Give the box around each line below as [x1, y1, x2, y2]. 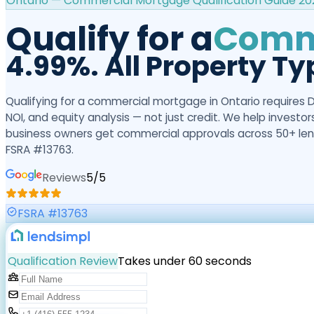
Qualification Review [8, 252, 118, 269]
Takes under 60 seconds [118, 252, 252, 269]
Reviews [42, 169, 86, 186]
